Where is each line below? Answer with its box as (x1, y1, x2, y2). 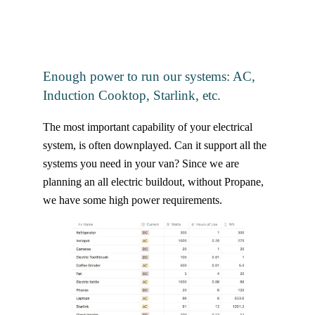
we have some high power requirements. (42, 193, 222, 207)
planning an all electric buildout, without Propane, (42, 175, 264, 189)
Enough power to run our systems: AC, (42, 68, 255, 84)
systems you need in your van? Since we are (42, 157, 239, 171)
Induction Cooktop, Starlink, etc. (42, 87, 221, 103)
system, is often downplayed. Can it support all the (42, 139, 266, 153)
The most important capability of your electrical (42, 120, 252, 134)
